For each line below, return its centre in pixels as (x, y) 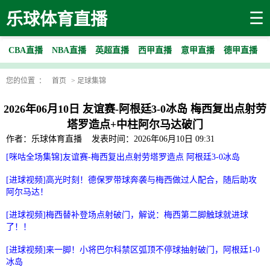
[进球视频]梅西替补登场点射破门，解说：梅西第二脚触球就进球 (127, 215)
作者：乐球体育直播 (44, 139)
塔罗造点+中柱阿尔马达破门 (135, 125)
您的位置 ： (26, 81)
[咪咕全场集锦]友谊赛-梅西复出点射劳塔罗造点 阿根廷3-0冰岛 (123, 157)
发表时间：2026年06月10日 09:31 (153, 139)
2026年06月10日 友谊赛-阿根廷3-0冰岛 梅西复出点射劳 (135, 109)
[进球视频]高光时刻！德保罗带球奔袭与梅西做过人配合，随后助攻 (131, 180)
